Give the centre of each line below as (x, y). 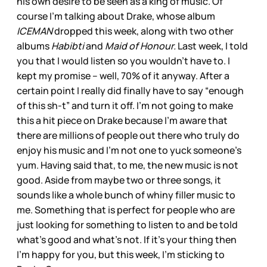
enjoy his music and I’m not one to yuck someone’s (129, 150)
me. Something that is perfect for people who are (126, 209)
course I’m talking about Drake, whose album (116, 16)
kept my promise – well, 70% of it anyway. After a (123, 75)
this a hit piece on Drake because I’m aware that (122, 120)
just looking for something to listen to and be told (127, 224)
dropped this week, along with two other (144, 31)
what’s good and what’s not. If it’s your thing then (127, 239)
